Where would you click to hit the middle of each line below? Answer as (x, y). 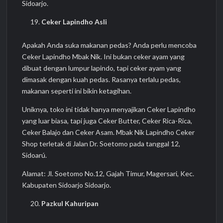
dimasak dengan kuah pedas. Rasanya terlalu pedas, (102, 80)
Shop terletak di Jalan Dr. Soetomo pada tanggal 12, (101, 144)
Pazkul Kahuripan (70, 204)
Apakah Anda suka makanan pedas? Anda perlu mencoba (110, 45)
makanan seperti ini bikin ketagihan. (77, 91)
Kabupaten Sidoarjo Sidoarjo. (67, 185)
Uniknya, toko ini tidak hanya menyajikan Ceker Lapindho (109, 110)
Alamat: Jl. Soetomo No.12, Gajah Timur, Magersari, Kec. (108, 174)
